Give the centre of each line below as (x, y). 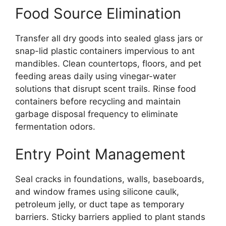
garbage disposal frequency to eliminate (97, 114)
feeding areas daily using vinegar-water (96, 76)
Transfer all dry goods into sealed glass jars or (109, 38)
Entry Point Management (100, 154)
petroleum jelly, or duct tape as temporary (100, 204)
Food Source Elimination (98, 13)
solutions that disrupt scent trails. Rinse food (106, 89)
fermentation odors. (55, 126)
